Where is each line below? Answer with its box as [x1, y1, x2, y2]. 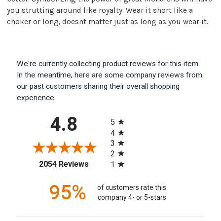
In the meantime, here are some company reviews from [17, 70, 202, 79]
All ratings [110, 109, 145, 119]
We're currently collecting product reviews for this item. [17, 59, 200, 68]
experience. [17, 93, 56, 102]
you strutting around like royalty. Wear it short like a [7, 5, 193, 15]
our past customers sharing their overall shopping [17, 81, 180, 91]
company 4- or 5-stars [97, 193, 166, 202]
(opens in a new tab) [88, 157, 158, 167]
